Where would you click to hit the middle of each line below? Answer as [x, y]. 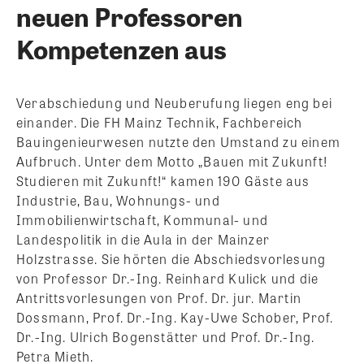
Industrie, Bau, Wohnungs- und [118, 201]
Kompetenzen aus [121, 49]
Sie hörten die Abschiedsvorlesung [214, 259]
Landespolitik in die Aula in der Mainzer [143, 240]
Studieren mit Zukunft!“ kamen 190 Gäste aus [163, 181]
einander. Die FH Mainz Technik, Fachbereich [160, 123]
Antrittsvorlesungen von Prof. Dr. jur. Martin [159, 298]
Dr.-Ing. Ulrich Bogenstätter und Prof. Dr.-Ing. [166, 337]
